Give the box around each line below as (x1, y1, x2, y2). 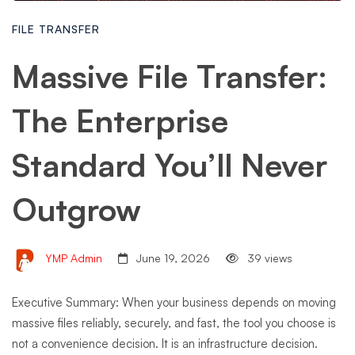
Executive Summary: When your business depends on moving (12, 295, 336, 310)
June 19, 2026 (133, 251, 210, 265)
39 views (244, 251, 292, 265)
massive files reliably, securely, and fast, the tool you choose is (12, 315, 336, 330)
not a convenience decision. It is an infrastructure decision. (12, 336, 318, 351)
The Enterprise (12, 101, 228, 140)
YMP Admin (42, 251, 102, 265)
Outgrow (12, 189, 141, 229)
